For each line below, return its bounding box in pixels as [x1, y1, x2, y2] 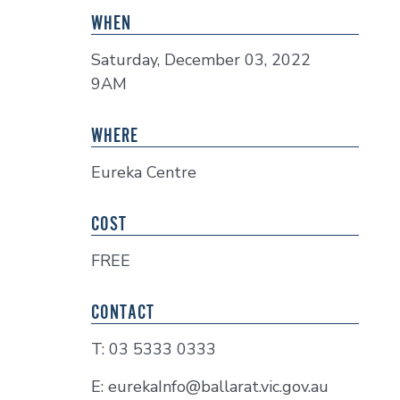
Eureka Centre [91, 162, 196, 183]
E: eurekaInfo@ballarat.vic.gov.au [91, 376, 329, 397]
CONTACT [91, 300, 154, 323]
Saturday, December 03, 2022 [91, 49, 311, 71]
